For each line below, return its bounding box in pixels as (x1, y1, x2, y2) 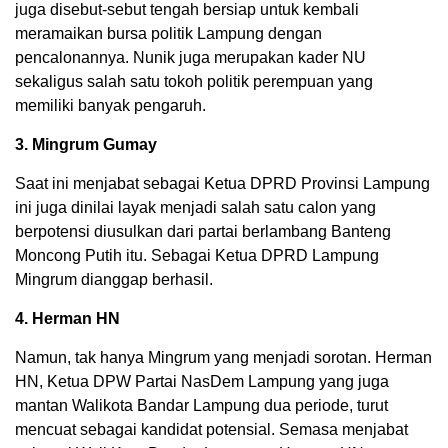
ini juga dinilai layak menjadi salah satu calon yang (15, 199, 376, 217)
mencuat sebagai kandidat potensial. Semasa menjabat (15, 421, 408, 439)
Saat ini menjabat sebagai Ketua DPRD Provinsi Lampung (15, 175, 430, 193)
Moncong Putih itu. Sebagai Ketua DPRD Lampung (15, 247, 379, 265)
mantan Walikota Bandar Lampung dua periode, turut (15, 397, 388, 415)
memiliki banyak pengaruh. (15, 97, 206, 115)
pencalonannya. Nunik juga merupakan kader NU (15, 49, 366, 67)
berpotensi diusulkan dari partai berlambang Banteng (15, 223, 391, 241)
